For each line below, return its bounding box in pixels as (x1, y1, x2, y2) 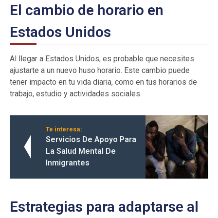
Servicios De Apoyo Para (46, 134, 136, 144)
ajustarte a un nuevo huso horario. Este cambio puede (10, 65, 190, 75)
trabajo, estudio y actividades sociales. (10, 89, 142, 98)
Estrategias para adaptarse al (10, 198, 199, 215)
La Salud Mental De (46, 146, 116, 156)
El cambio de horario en (10, 1, 163, 18)
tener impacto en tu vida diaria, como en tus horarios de (10, 77, 197, 87)
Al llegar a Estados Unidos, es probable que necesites (10, 54, 194, 63)
